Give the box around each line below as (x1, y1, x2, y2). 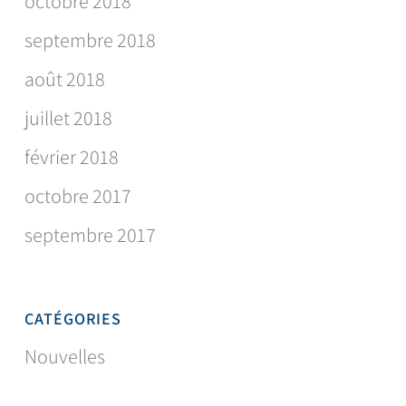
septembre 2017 (24, 222, 156, 248)
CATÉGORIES (24, 308, 121, 330)
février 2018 (24, 144, 119, 170)
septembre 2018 (24, 27, 156, 53)
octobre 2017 (24, 183, 131, 209)
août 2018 (24, 66, 105, 92)
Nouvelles (24, 343, 105, 370)
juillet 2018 (24, 105, 112, 131)
